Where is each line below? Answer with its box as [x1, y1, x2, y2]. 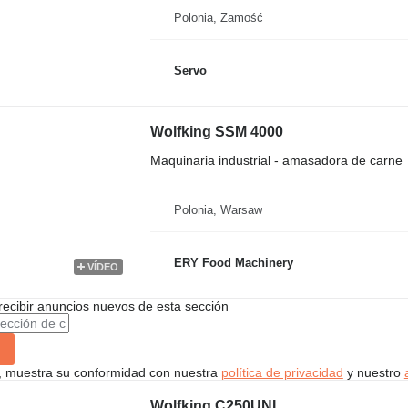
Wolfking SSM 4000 [149, 124, 283, 139]
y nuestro [342, 365, 404, 380]
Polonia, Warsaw [173, 203, 262, 217]
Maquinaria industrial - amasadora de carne [149, 153, 403, 168]
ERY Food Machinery [173, 255, 293, 270]
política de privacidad [220, 365, 343, 380]
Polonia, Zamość [173, 11, 263, 25]
